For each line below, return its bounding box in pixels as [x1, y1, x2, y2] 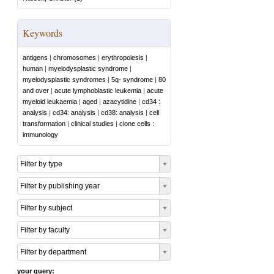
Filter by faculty [20, 226, 70, 234]
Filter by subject [20, 204, 72, 212]
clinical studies [71, 120, 114, 127]
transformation [23, 120, 65, 127]
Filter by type [20, 160, 62, 168]
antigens [23, 54, 48, 61]
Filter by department [20, 248, 86, 256]
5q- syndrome [111, 76, 153, 83]
